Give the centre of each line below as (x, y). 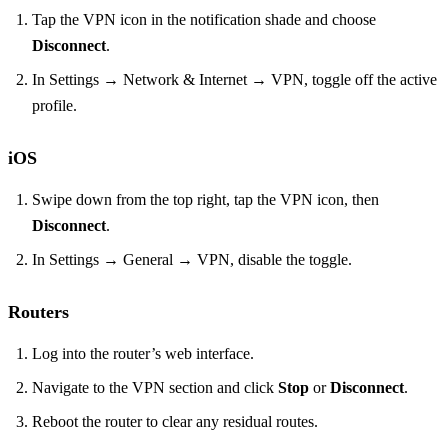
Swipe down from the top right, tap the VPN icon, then (205, 200)
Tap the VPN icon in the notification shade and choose (204, 20)
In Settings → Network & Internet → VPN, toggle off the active (234, 80)
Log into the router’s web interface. (143, 354)
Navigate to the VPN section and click (155, 388)
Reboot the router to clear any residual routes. (175, 422)
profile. (54, 106)
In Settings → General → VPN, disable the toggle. (192, 260)
